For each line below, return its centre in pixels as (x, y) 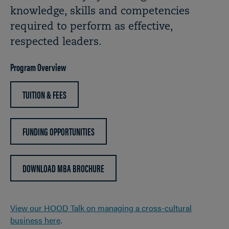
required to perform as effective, (91, 27)
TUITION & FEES (44, 94)
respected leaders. (56, 42)
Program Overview (38, 67)
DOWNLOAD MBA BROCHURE (63, 168)
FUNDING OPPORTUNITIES (59, 131)
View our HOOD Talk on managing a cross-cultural (101, 208)
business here (35, 220)
